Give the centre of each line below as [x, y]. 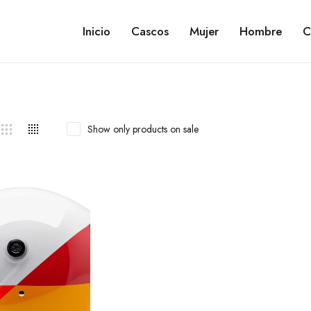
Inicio [96, 31]
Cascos [150, 31]
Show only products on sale [143, 129]
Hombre [260, 31]
